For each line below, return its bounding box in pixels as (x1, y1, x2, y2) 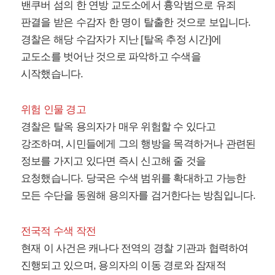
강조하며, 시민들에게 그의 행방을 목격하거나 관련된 (21, 138, 256, 150)
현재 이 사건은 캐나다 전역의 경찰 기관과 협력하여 (21, 242, 249, 255)
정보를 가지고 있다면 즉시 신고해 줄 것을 (21, 155, 206, 168)
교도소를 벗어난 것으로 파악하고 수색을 (21, 51, 201, 63)
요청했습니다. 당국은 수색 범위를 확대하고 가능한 (21, 172, 246, 185)
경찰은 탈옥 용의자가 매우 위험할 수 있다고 (21, 121, 216, 133)
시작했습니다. (21, 68, 83, 80)
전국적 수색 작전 (21, 225, 96, 238)
